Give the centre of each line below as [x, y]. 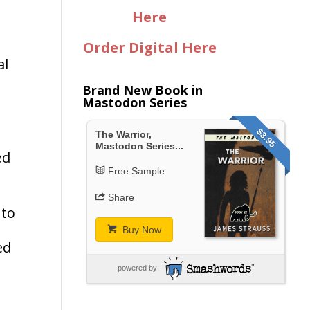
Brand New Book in [143, 90]
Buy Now [140, 229]
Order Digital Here [149, 47]
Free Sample [136, 171]
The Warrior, [124, 134]
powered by [137, 267]
